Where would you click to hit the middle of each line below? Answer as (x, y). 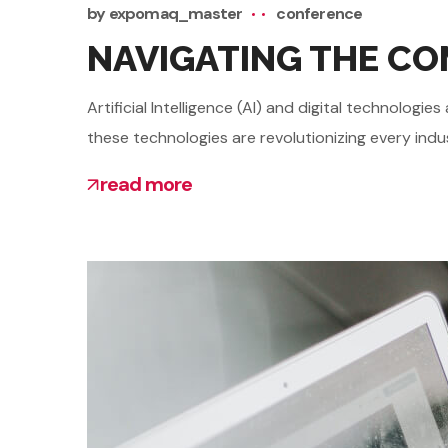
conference (319, 13)
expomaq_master (175, 13)
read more (146, 183)
